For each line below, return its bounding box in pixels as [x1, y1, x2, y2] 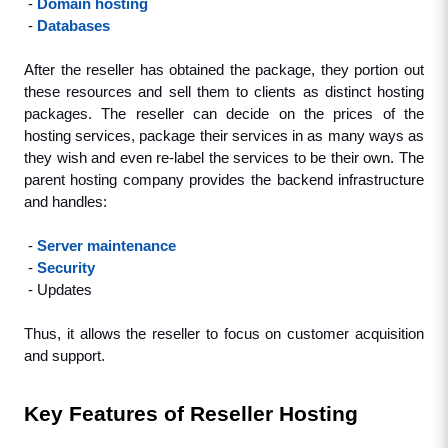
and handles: [23, 194, 107, 210]
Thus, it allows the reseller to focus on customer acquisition [23, 326, 425, 342]
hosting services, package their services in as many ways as [23, 128, 425, 144]
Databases [36, 18, 110, 34]
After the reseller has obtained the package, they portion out [23, 62, 425, 78]
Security [36, 260, 95, 276]
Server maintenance [36, 238, 176, 254]
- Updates [27, 282, 92, 298]
